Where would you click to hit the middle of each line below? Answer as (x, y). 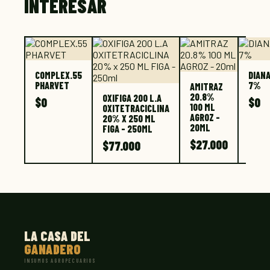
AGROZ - (205, 117)
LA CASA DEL (57, 236)
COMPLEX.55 (58, 75)
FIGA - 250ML (127, 129)
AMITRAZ (206, 86)
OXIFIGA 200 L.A (132, 98)
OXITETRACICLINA (136, 108)
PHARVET (52, 85)
